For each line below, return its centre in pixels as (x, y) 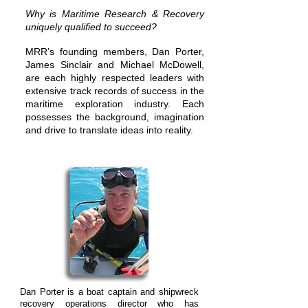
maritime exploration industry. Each (115, 104)
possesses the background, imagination (115, 117)
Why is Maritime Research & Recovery (115, 14)
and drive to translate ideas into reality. (112, 130)
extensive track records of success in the (115, 91)
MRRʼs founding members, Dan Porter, (115, 52)
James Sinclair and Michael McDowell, (115, 65)
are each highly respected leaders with (115, 78)
